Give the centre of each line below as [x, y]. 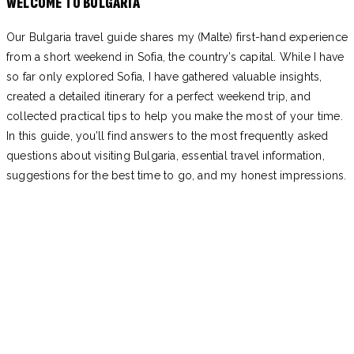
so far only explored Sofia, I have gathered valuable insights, [164, 77]
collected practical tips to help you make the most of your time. [175, 117]
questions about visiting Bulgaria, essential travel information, [166, 156]
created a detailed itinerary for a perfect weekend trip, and [159, 97]
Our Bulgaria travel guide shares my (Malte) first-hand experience [177, 38]
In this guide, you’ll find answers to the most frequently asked [168, 136]
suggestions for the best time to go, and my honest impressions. [177, 176]
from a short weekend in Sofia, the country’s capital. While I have [175, 57]
